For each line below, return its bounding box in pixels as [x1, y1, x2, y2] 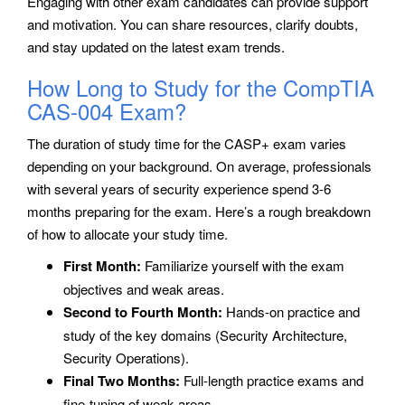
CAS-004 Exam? [27, 94, 186, 127]
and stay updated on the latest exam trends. [27, 36, 285, 56]
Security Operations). [63, 347, 189, 367]
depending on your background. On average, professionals [27, 155, 372, 175]
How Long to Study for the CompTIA [27, 71, 374, 103]
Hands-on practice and [222, 301, 360, 321]
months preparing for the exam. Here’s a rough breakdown [27, 201, 371, 221]
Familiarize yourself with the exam [141, 255, 344, 275]
